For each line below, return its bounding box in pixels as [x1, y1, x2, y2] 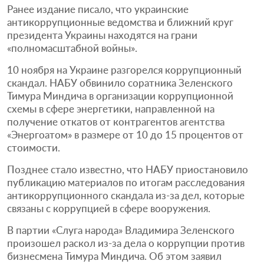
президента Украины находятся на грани [7, 28, 197, 41]
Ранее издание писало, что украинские [7, 2, 189, 15]
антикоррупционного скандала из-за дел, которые [7, 189, 245, 202]
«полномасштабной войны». [7, 41, 137, 54]
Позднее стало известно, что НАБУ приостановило [7, 163, 248, 176]
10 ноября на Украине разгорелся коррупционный [7, 63, 242, 76]
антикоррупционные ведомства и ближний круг [7, 15, 233, 28]
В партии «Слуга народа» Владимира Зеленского [7, 223, 235, 236]
